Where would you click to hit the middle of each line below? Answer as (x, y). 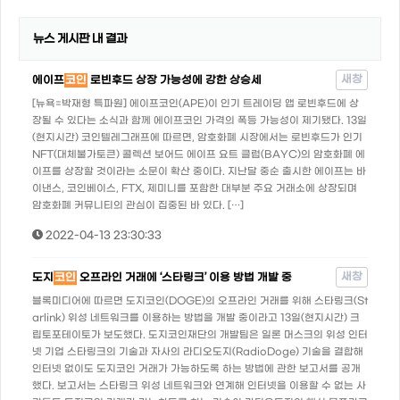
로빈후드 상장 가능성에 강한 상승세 (175, 80)
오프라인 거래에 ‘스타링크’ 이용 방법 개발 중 (184, 278)
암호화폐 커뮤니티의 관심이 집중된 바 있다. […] (138, 206)
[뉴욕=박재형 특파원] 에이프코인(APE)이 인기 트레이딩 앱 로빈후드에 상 (196, 104)
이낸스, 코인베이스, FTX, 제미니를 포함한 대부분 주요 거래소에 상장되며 (195, 189)
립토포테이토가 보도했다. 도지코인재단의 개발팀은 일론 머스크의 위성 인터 (200, 335)
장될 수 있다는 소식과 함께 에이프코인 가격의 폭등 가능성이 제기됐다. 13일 (200, 121)
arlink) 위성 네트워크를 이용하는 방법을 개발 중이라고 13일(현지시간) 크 (196, 318)
